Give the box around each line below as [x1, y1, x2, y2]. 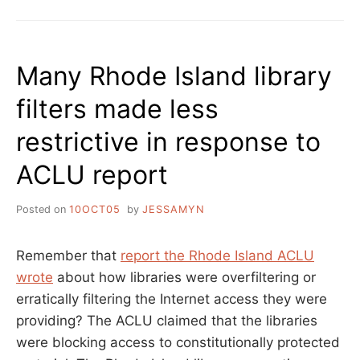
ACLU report [16, 159, 168, 191]
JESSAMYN [141, 203, 205, 216]
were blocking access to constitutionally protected [16, 334, 340, 351]
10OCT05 [69, 203, 121, 216]
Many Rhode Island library [16, 60, 332, 92]
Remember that [16, 247, 121, 264]
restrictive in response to [16, 126, 321, 158]
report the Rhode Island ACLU [121, 247, 314, 264]
